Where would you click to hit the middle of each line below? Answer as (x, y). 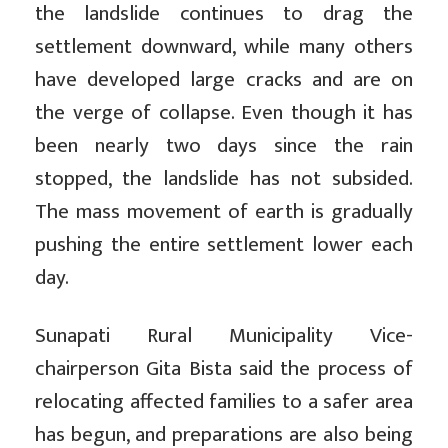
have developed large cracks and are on (224, 80)
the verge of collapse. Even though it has (224, 113)
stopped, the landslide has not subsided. (224, 179)
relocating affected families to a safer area (224, 402)
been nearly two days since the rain (224, 146)
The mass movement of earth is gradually (224, 212)
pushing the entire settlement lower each (224, 245)
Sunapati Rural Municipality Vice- (224, 336)
